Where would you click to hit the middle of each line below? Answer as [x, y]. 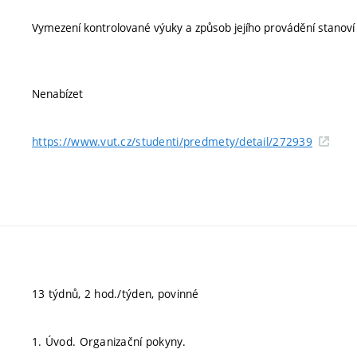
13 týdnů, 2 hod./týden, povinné [116, 293]
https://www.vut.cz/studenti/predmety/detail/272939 [172, 141]
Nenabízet [57, 93]
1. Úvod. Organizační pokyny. [109, 341]
